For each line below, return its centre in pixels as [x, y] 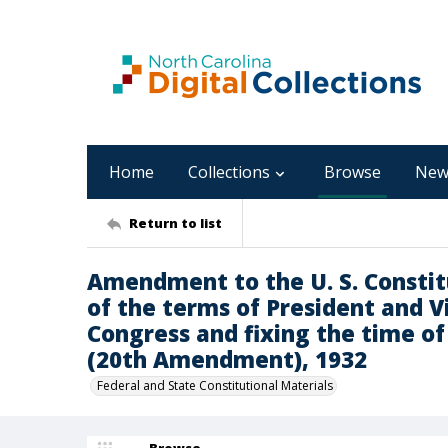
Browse [352, 172]
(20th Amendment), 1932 [227, 359]
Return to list [175, 222]
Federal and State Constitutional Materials [215, 385]
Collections [229, 172]
